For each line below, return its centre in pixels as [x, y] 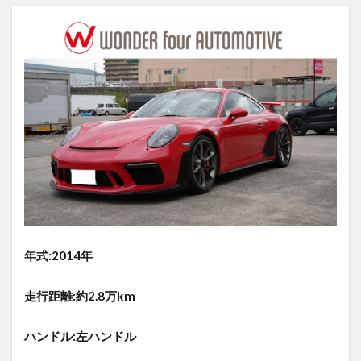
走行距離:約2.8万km [80, 295]
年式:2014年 [58, 255]
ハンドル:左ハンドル [80, 336]
